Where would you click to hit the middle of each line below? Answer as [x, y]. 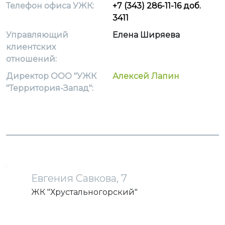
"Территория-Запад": [50, 88]
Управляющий [37, 35]
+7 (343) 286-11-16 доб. [157, 6]
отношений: [31, 59]
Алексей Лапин [146, 76]
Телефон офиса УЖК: [50, 6]
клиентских [31, 47]
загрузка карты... [29, 164]
